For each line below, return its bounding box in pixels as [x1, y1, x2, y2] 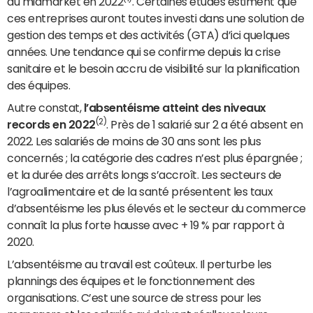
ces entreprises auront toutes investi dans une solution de [7, 13, 305, 24]
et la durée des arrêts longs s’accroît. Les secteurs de [7, 169, 282, 180]
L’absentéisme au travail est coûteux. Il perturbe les [7, 259, 272, 270]
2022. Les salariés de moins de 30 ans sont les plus [7, 136, 261, 147]
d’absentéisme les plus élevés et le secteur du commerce [7, 203, 306, 214]
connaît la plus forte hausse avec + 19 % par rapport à [7, 219, 284, 231]
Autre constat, [7, 102, 84, 113]
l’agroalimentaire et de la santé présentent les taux [7, 186, 273, 197]
